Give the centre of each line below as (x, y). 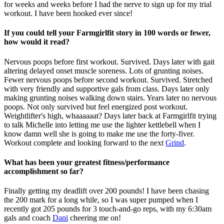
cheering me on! (94, 218)
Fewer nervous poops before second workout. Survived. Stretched (108, 79)
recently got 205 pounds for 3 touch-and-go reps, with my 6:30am (108, 209)
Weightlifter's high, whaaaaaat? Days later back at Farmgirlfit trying (110, 115)
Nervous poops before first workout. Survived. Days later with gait (109, 61)
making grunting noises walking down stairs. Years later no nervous (110, 97)
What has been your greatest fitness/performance (87, 162)
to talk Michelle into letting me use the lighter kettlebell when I (102, 124)
